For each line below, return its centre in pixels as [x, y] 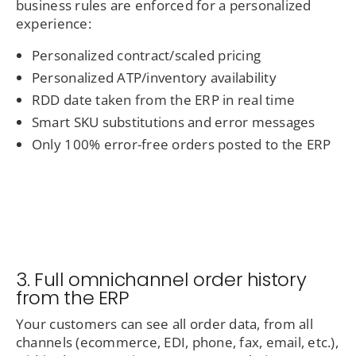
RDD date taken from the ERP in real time [163, 100]
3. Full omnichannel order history [161, 280]
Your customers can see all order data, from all [164, 324]
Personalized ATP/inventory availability [154, 78]
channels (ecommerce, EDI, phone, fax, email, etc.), [177, 342]
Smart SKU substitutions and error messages [173, 122]
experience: [53, 24]
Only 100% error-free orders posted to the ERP [181, 145]
